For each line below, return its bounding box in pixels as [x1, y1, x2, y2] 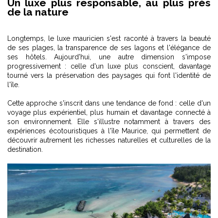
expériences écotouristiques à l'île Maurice [7, 127, 147, 135]
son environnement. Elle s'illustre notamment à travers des [7, 118, 211, 126]
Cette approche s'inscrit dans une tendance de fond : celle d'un [7, 99, 211, 108]
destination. [7, 145, 43, 154]
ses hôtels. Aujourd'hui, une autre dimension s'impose [7, 53, 211, 61]
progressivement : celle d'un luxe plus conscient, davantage [7, 62, 211, 71]
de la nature [7, 5, 69, 18]
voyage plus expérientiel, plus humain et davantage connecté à [7, 109, 211, 117]
